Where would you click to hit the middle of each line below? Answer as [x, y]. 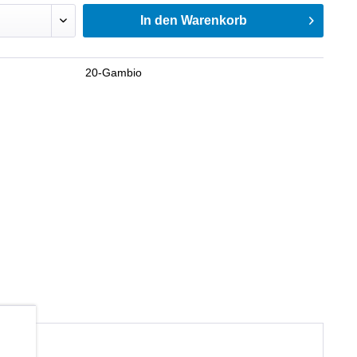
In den [159, 20]
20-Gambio [113, 73]
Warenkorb [214, 20]
